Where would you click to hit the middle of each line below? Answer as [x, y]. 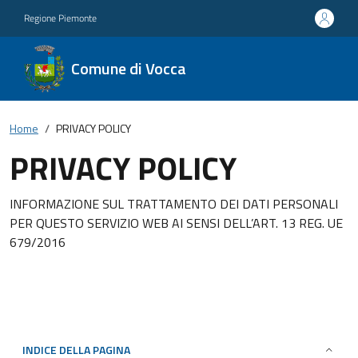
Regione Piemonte [60, 18]
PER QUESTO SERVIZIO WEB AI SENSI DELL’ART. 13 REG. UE [176, 223]
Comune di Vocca [129, 68]
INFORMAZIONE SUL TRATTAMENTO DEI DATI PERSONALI [174, 204]
